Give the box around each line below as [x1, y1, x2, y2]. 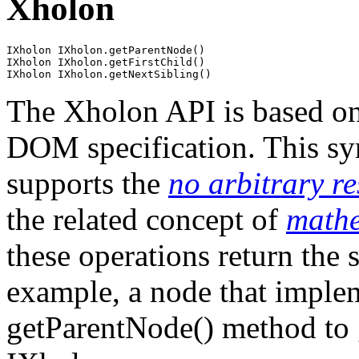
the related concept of [6, 202, 286, 237]
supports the [6, 166, 168, 201]
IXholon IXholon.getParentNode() [6, 44, 205, 57]
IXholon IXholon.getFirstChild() [6, 56, 205, 69]
